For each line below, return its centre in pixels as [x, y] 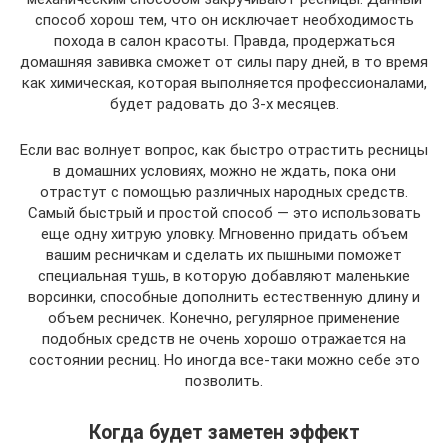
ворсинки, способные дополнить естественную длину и [224, 297]
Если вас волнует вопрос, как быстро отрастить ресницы [224, 150]
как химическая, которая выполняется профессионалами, [224, 83]
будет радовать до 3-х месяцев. [224, 104]
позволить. [224, 381]
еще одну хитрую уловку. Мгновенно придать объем [224, 234]
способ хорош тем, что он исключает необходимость [224, 20]
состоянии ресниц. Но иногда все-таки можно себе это [224, 360]
